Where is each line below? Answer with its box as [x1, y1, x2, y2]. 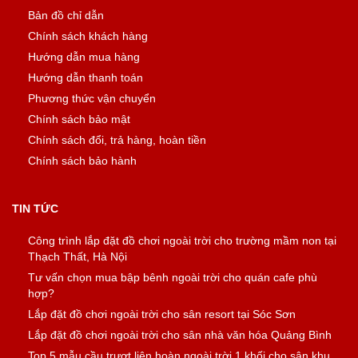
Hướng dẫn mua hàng [28, 50, 140, 63]
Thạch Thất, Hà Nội [28, 250, 127, 263]
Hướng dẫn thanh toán [28, 71, 143, 84]
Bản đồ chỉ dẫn [28, 9, 104, 22]
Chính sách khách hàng [28, 30, 148, 42]
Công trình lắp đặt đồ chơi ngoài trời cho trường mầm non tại [28, 234, 336, 247]
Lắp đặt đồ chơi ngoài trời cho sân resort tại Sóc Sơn [28, 308, 296, 320]
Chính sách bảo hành [28, 154, 137, 167]
